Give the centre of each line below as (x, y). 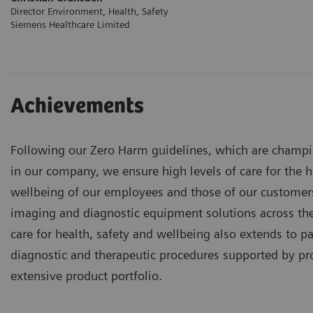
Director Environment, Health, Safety (89, 11)
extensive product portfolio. (86, 275)
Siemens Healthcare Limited (70, 24)
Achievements (77, 106)
